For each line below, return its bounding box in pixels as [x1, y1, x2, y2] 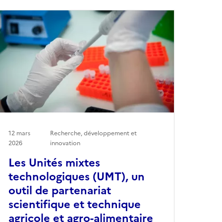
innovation [50, 138, 81, 148]
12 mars [8, 128, 30, 138]
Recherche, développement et [50, 128, 137, 138]
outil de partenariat [8, 182, 111, 199]
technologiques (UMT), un [8, 168, 145, 185]
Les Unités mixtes [8, 154, 100, 171]
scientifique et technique [8, 196, 141, 213]
